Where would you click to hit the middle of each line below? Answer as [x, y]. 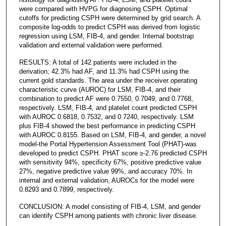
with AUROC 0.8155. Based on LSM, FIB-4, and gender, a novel [112, 135]
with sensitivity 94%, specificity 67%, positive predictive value [110, 162]
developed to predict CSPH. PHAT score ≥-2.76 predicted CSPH [113, 153]
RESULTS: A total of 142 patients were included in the [98, 62]
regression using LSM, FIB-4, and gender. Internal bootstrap [106, 36]
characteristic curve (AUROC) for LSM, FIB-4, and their [100, 89]
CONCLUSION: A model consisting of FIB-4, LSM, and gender [110, 206]
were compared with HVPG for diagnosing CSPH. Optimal [103, 9]
